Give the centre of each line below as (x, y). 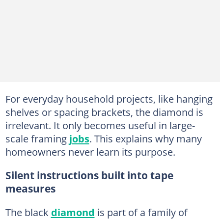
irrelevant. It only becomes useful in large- (100, 125)
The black (28, 212)
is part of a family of (141, 212)
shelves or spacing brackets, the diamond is (104, 112)
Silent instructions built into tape (89, 175)
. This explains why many (145, 138)
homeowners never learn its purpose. (90, 151)
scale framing (37, 138)
